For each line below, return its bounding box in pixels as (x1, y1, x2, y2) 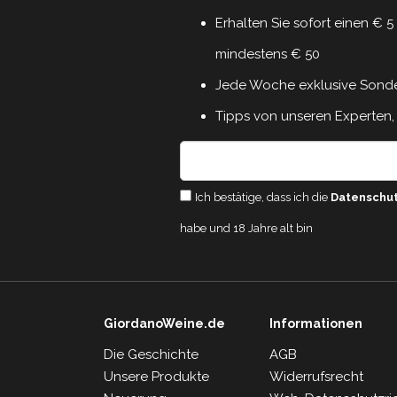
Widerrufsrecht (269, 368, 364, 385)
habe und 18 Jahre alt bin (179, 221, 313, 235)
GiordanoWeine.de (104, 315, 225, 331)
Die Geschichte (104, 346, 198, 362)
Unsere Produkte (104, 368, 209, 385)
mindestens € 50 (214, 45, 320, 62)
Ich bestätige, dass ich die (194, 190, 331, 204)
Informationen (269, 315, 363, 331)
